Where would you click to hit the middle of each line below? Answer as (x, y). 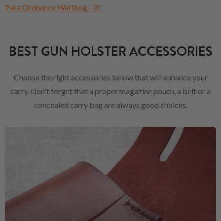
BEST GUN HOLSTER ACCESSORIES (110, 52)
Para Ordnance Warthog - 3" (53, 7)
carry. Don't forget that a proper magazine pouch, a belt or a (110, 91)
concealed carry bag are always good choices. (110, 105)
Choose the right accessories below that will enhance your (110, 77)
